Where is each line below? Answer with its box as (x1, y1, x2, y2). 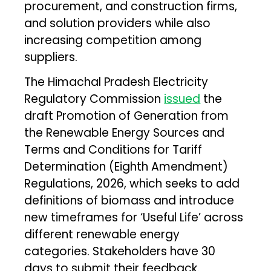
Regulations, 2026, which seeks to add (24, 175, 240, 192)
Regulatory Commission (24, 90, 165, 107)
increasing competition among (24, 31, 202, 48)
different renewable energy (24, 226, 180, 243)
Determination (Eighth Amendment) (24, 158, 229, 175)
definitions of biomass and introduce (24, 192, 235, 209)
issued (164, 90, 201, 107)
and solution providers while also (24, 15, 211, 31)
